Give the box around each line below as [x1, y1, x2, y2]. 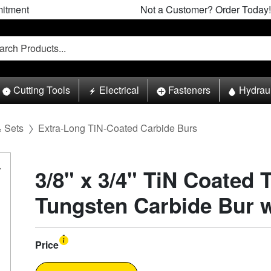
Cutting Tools [13, 83, 71, 97]
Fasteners [168, 83, 211, 97]
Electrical [99, 83, 139, 97]
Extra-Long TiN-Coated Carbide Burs [38, 120, 197, 135]
